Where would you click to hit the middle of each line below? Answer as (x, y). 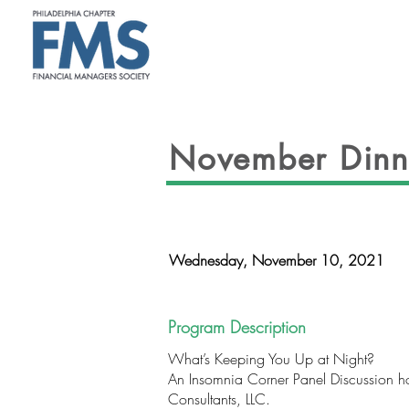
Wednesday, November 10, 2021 (277, 260)
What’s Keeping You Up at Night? (271, 359)
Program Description (237, 327)
